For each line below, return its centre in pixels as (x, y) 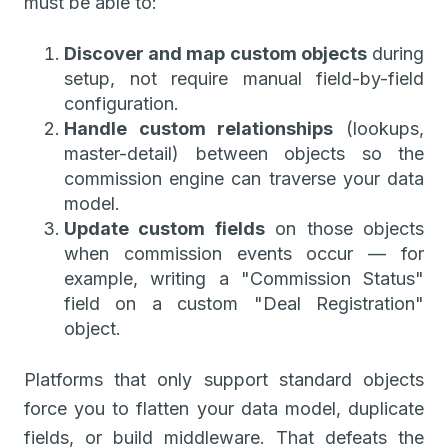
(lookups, (379, 128)
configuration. (121, 103)
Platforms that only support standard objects (224, 379)
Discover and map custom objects (215, 53)
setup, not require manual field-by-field (244, 78)
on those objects (344, 228)
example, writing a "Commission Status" (244, 278)
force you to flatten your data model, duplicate (224, 408)
